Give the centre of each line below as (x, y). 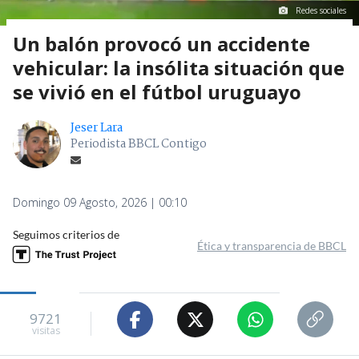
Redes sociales (321, 11)
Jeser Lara (97, 129)
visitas (46, 330)
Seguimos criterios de (66, 235)
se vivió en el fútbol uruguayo (157, 92)
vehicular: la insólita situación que (179, 68)
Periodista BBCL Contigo (139, 145)
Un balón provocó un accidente (161, 44)
